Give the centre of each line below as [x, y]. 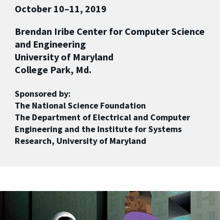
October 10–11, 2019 [61, 8]
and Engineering [50, 44]
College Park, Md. [53, 69]
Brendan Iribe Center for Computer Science [110, 31]
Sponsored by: [43, 93]
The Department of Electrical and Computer [102, 117]
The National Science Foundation [80, 105]
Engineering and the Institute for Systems [98, 129]
